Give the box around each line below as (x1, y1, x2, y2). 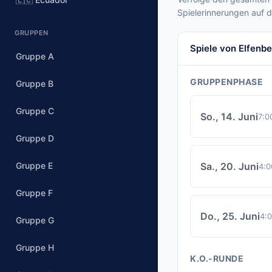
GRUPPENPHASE (190, 76, 263, 87)
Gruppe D (16, 133, 54, 143)
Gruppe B (16, 78, 53, 89)
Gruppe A (16, 51, 54, 61)
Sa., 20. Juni (200, 160, 259, 172)
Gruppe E (16, 160, 53, 171)
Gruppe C (16, 106, 54, 116)
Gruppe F (16, 188, 53, 198)
